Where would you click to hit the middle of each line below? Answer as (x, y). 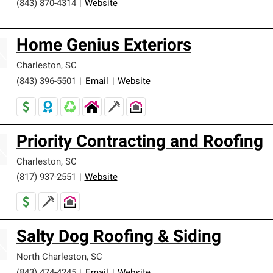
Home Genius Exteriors (104, 46)
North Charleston (51, 257)
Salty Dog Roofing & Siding (119, 238)
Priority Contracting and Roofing (140, 143)
